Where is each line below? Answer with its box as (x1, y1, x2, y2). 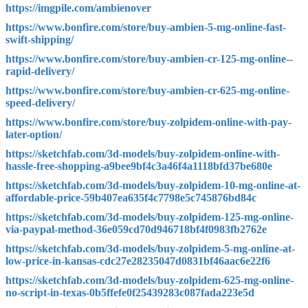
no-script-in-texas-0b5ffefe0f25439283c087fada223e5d (5, 287, 254, 299)
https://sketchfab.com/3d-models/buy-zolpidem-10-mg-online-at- (5, 179, 300, 192)
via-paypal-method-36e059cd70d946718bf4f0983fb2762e (5, 223, 267, 236)
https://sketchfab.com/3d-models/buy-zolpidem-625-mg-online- (5, 274, 294, 287)
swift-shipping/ (5, 34, 74, 46)
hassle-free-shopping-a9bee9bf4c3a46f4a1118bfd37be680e (5, 160, 272, 173)
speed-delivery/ (5, 97, 75, 109)
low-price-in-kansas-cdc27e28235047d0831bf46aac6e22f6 (5, 255, 270, 267)
